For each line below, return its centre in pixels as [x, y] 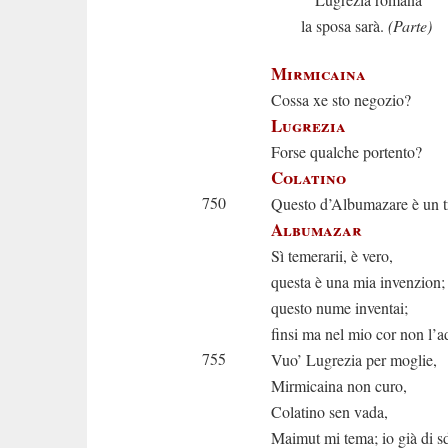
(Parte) [410, 25]
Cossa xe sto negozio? [341, 99]
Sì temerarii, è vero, [332, 255]
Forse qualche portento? [346, 151]
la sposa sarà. [344, 25]
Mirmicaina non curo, [339, 385]
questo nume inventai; [339, 307]
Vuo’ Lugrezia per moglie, [354, 359]
